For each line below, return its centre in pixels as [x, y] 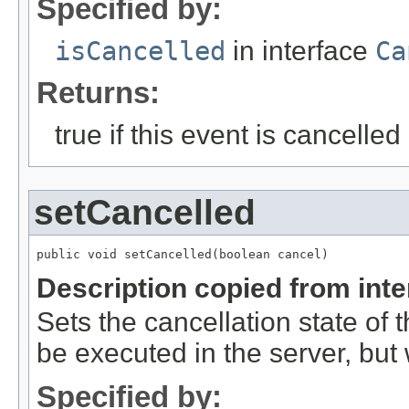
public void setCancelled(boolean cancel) [183, 254]
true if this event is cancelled [228, 134]
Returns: [98, 92]
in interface [300, 50]
